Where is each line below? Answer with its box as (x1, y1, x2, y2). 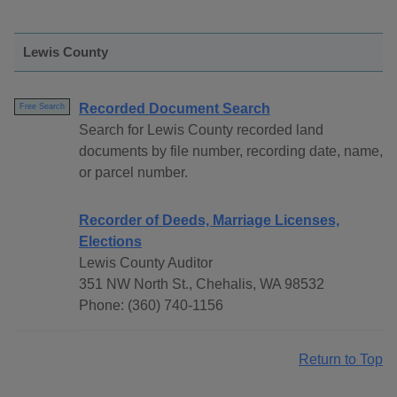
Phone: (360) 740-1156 (79, 298, 223, 314)
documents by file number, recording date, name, (79, 144, 383, 160)
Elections (79, 234, 142, 250)
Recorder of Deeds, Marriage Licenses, (79, 213, 339, 229)
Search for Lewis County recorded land (79, 122, 323, 138)
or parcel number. (79, 165, 188, 181)
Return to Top (299, 352, 383, 368)
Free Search (19, 102, 65, 112)
